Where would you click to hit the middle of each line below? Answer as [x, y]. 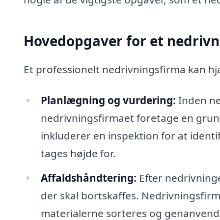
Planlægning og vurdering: [108, 100]
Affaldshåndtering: [88, 178]
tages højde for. [78, 153]
